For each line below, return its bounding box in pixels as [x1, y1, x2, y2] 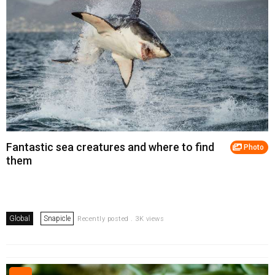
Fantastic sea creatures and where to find [6, 141, 214, 154]
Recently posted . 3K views [77, 215, 164, 223]
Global [9, 214, 30, 223]
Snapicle [44, 214, 71, 223]
